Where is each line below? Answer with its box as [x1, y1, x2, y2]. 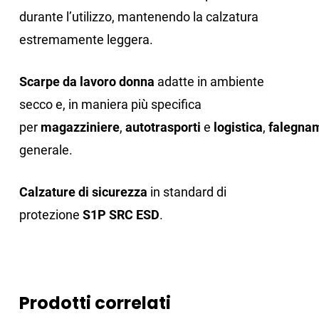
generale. [19, 142, 73, 158]
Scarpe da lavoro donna [19, 74, 155, 90]
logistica [213, 120, 263, 135]
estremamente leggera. [19, 32, 153, 48]
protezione [19, 207, 83, 223]
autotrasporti [125, 120, 201, 135]
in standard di [147, 184, 226, 200]
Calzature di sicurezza [19, 184, 147, 200]
